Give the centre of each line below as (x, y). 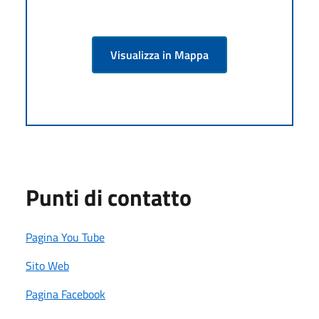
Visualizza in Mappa (159, 54)
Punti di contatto (109, 197)
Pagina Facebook (66, 294)
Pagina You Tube (65, 237)
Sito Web (47, 265)
